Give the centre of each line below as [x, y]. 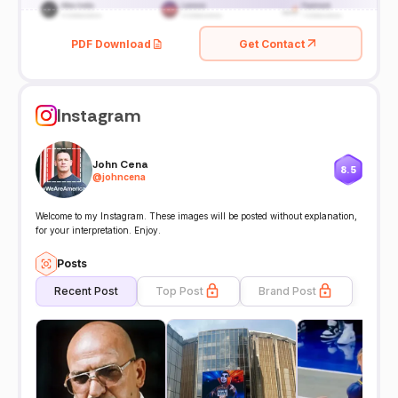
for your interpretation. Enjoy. [98, 231]
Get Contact [272, 44]
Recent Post [86, 291]
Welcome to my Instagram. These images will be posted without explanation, [196, 216]
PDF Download [111, 44]
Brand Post [287, 291]
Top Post [179, 291]
